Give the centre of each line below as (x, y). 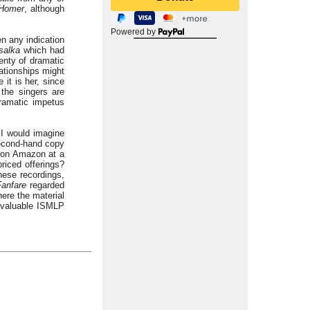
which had (42, 51)
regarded (46, 185)
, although (45, 9)
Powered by (134, 32)
